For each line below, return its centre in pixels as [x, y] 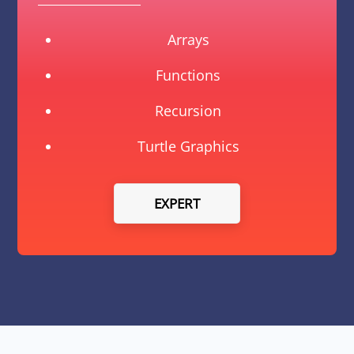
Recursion [188, 110]
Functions [188, 75]
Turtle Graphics [188, 146]
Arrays [188, 39]
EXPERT [177, 203]
